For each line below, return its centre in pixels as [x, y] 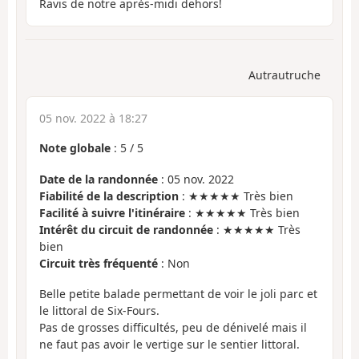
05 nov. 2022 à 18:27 [93, 119]
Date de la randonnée [99, 179]
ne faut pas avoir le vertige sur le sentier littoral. [169, 345]
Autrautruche [284, 75]
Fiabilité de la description [109, 196]
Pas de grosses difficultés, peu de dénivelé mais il [173, 328]
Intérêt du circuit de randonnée [126, 229]
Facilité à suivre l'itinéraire [112, 212]
